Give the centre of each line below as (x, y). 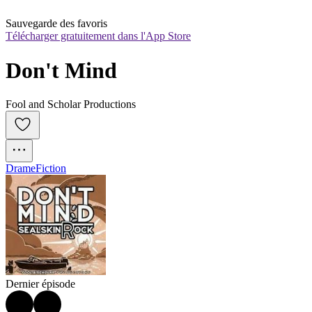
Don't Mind (61, 70)
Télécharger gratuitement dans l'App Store (98, 36)
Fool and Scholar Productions (71, 104)
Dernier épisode (40, 284)
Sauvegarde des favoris (56, 24)
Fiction (51, 169)
